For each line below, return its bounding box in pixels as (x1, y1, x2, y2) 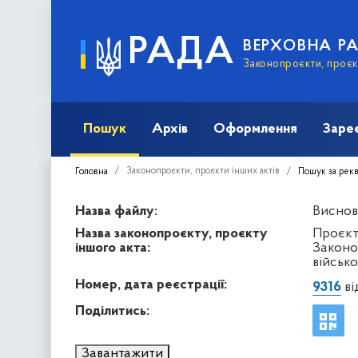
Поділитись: (75, 303, 149, 319)
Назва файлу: (75, 203, 157, 219)
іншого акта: (75, 240, 150, 256)
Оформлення (213, 121, 297, 137)
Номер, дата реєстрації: (75, 276, 227, 292)
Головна (75, 166, 108, 177)
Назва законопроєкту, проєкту (75, 225, 268, 241)
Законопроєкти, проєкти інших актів (126, 165, 280, 176)
